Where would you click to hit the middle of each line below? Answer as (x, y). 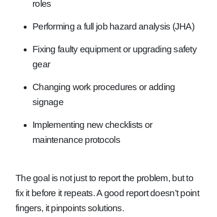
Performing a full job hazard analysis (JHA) (114, 26)
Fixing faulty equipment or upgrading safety (115, 49)
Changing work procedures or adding (104, 87)
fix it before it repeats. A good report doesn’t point (107, 193)
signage (48, 102)
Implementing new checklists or (93, 124)
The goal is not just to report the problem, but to (104, 178)
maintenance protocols (76, 139)
